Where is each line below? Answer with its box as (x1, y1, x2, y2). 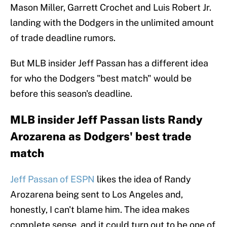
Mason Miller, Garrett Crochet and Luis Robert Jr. (10, 2, 211, 13)
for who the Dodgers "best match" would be (10, 73, 192, 84)
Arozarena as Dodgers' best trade (10, 130, 192, 143)
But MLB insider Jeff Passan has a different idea (10, 58, 208, 69)
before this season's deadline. (10, 88, 132, 99)
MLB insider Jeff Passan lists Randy (10, 113, 203, 127)
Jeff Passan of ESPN (10, 174, 97, 185)
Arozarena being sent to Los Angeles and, (10, 189, 183, 200)
